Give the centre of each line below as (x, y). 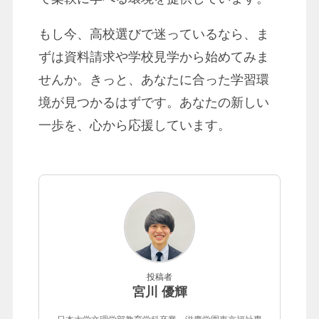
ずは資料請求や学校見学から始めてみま (153, 57)
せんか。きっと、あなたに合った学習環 (153, 79)
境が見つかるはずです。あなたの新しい (153, 102)
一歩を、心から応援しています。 (134, 125)
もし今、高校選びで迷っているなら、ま (153, 34)
